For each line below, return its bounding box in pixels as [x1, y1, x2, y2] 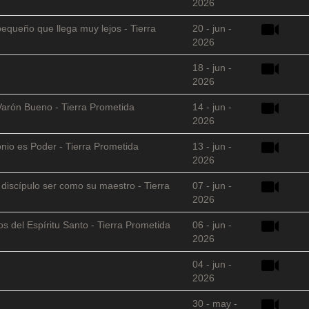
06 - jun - [192, 219, 232, 230]
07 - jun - [192, 179, 232, 191]
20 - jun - [192, 22, 232, 34]
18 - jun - [192, 61, 232, 73]
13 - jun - [192, 140, 232, 152]
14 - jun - [192, 101, 232, 112]
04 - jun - [192, 258, 232, 270]
